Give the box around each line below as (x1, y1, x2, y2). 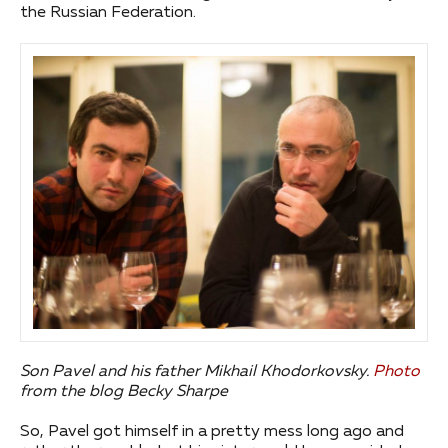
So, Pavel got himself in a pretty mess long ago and (20, 423, 404, 440)
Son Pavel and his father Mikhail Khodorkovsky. (20, 363, 373, 380)
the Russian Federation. (20, 5, 196, 21)
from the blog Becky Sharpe (20, 383, 228, 400)
